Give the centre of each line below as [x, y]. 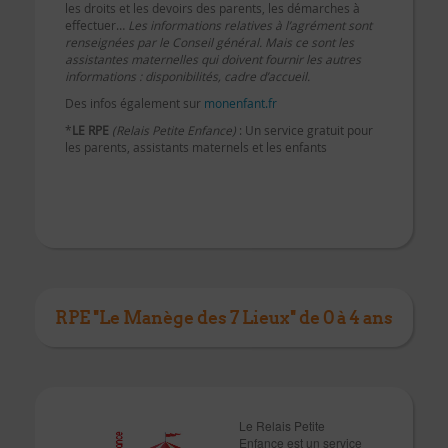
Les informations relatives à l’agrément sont [250, 24]
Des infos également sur [134, 102]
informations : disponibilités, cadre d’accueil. [187, 75]
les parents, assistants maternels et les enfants [196, 146]
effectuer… [96, 24]
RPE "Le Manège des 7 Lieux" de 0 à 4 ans [224, 317]
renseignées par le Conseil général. [165, 41]
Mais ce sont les [309, 41]
